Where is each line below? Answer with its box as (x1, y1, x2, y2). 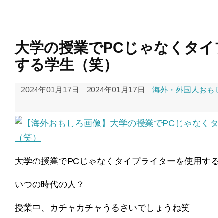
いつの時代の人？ (15, 179, 85, 189)
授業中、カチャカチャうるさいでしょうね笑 (15, 202, 190, 213)
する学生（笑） (15, 56, 118, 73)
